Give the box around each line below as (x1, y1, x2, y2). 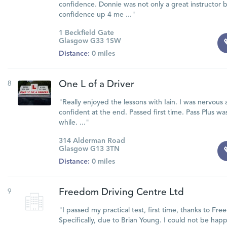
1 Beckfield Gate (58, 29, 114, 36)
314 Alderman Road (58, 137, 125, 144)
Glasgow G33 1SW (58, 37, 121, 45)
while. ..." (58, 119, 89, 126)
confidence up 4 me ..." (58, 11, 135, 18)
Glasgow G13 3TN (58, 145, 120, 153)
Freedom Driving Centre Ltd (58, 188, 184, 198)
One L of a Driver (58, 80, 134, 90)
